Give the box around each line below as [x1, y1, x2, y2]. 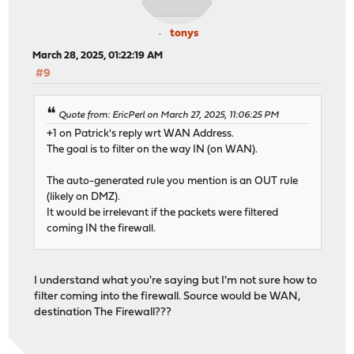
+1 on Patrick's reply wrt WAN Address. [47, 129, 235, 140]
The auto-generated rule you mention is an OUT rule [47, 176, 299, 187]
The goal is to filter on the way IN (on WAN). [47, 145, 258, 156]
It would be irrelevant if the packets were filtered [47, 208, 279, 219]
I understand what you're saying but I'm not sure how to [34, 275, 318, 288]
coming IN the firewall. [47, 224, 156, 235]
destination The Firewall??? [34, 307, 172, 319]
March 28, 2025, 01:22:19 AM [32, 50, 164, 61]
